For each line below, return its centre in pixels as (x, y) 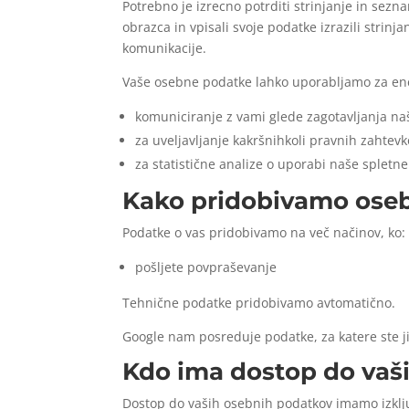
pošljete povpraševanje (206, 267)
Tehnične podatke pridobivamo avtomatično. (259, 302)
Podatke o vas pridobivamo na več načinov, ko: (264, 232)
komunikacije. (165, 47)
